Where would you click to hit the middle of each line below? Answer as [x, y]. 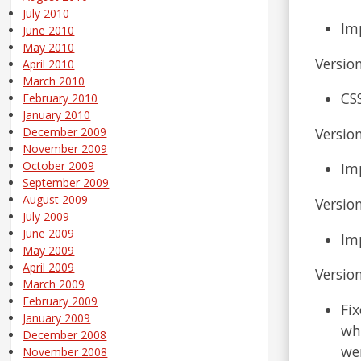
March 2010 [54, 81]
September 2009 [66, 183]
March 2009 [54, 284]
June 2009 [49, 234]
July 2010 [46, 14]
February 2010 [60, 98]
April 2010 [49, 64]
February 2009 [60, 301]
